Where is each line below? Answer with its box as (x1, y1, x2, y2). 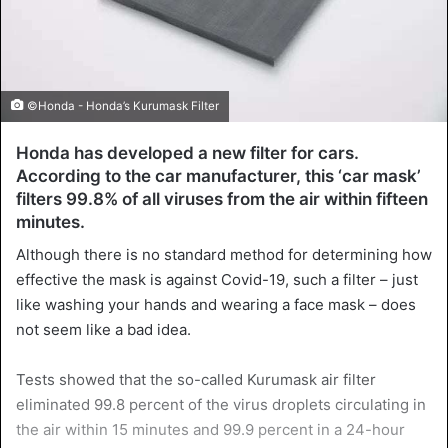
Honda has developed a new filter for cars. (16, 142, 359, 163)
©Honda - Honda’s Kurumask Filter (24, 98, 219, 113)
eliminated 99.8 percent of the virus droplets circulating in (16, 395, 426, 415)
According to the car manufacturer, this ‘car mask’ (16, 165, 421, 186)
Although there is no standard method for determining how (16, 245, 432, 265)
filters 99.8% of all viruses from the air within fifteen (16, 188, 428, 209)
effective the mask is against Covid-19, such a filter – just (16, 270, 418, 290)
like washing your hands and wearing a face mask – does (16, 295, 416, 315)
